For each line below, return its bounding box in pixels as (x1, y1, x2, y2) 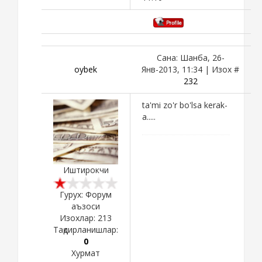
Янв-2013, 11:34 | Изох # (142, 63, 239, 75)
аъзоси (71, 200, 100, 212)
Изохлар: (60, 212, 98, 223)
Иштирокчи (63, 164, 109, 175)
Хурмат (71, 247, 100, 258)
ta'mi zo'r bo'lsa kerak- (142, 99, 227, 111)
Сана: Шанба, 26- (156, 51, 225, 63)
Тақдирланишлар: (53, 223, 118, 235)
